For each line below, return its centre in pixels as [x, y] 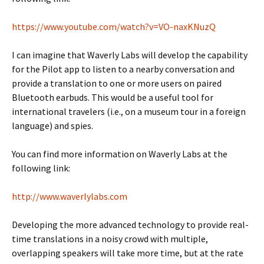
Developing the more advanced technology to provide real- [130, 225]
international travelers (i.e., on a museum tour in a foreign [129, 112]
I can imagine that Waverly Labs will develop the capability [130, 55]
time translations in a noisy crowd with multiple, [110, 239]
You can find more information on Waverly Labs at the [120, 154]
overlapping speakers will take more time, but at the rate [128, 253]
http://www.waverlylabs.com [70, 197]
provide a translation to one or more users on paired [117, 83]
